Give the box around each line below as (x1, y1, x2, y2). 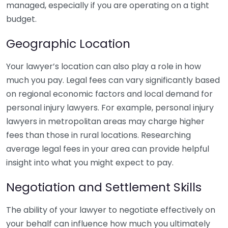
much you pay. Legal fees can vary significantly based (6, 74, 220, 86)
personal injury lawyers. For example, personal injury (6, 102, 214, 113)
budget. (6, 13, 37, 25)
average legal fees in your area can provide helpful (6, 143, 209, 155)
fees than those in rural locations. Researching (6, 129, 191, 141)
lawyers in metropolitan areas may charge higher (6, 116, 205, 127)
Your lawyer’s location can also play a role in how (6, 61, 201, 72)
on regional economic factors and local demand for (6, 88, 213, 100)
